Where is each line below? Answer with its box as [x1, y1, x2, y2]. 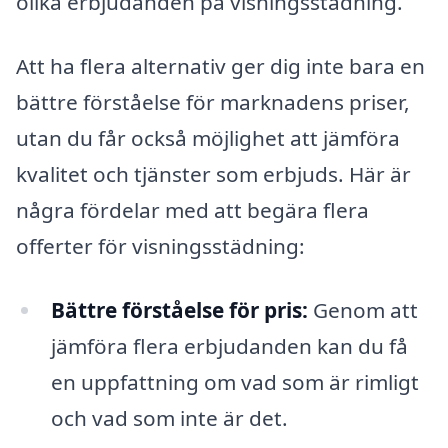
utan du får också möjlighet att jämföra [16, 123, 400, 152]
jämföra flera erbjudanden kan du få [50, 331, 408, 360]
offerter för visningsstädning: [16, 231, 305, 260]
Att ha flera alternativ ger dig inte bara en [16, 51, 425, 80]
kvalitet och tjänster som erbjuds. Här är [16, 159, 411, 188]
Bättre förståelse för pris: [50, 295, 308, 324]
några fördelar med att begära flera [16, 195, 369, 224]
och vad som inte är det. [50, 403, 288, 432]
